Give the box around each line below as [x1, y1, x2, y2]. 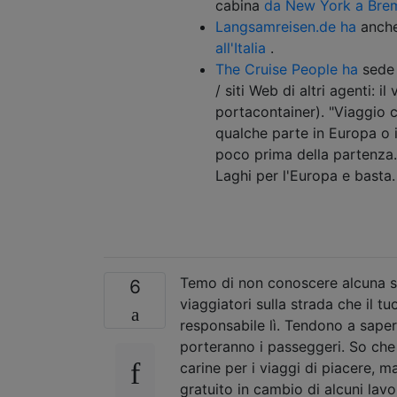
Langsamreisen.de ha [215, 17, 356, 35]
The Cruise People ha [215, 59, 358, 78]
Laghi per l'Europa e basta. [215, 166, 395, 184]
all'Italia [215, 38, 266, 57]
